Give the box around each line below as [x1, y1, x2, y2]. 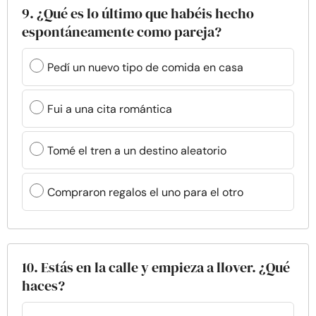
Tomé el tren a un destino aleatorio [47, 142, 226, 158]
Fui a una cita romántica [47, 101, 172, 116]
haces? [22, 276, 65, 296]
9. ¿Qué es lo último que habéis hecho [22, 4, 254, 23]
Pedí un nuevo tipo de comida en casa [47, 59, 243, 75]
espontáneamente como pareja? [22, 22, 221, 42]
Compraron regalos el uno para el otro [47, 184, 243, 200]
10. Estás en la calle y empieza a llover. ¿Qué [22, 257, 290, 277]
